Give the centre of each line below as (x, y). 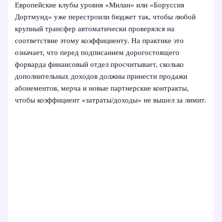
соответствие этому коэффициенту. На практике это (100, 40)
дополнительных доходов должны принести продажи (101, 76)
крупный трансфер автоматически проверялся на (95, 28)
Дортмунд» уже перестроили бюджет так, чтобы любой (106, 17)
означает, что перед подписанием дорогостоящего (97, 52)
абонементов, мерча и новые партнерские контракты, (102, 88)
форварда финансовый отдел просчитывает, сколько (100, 64)
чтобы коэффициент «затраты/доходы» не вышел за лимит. (111, 100)
